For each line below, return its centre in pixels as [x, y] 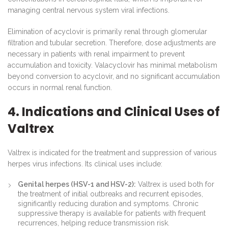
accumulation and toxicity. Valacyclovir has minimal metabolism [112, 65]
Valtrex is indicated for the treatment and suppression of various [112, 152]
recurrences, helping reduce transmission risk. [94, 223]
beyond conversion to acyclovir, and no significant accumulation [114, 76]
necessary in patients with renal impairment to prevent [96, 54]
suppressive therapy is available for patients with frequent [112, 213]
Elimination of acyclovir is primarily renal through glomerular [107, 31]
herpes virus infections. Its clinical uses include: [85, 164]
